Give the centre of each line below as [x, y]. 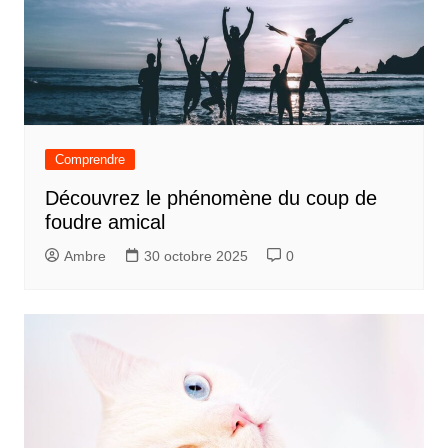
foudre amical [104, 221]
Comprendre [89, 159]
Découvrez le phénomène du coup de [210, 197]
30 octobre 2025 [195, 255]
